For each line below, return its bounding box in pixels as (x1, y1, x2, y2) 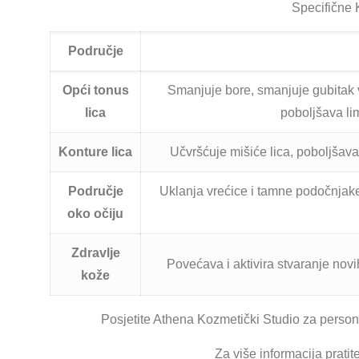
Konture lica (58, 145, 132, 159)
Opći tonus (62, 83, 129, 97)
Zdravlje (71, 246, 120, 260)
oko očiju (67, 207, 123, 220)
